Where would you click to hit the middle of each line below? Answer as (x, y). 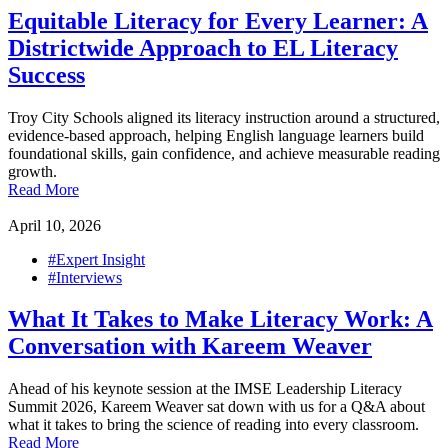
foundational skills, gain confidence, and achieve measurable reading (224, 153)
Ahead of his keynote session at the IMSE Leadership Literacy (205, 389)
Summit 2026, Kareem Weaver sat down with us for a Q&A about (216, 407)
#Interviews (85, 277)
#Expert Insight (96, 259)
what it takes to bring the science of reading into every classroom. (213, 425)
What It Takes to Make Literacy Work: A (220, 319)
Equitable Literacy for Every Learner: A (218, 20)
